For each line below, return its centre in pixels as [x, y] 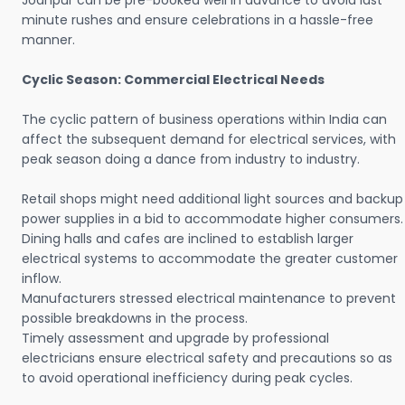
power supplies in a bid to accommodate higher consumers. [212, 219]
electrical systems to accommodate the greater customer [210, 259]
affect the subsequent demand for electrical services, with [209, 140]
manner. [48, 40]
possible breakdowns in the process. [135, 319]
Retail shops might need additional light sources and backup [212, 199]
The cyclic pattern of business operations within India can [204, 120]
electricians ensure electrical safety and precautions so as [207, 358]
